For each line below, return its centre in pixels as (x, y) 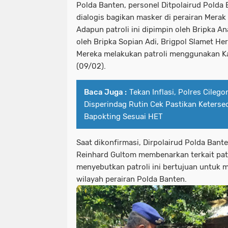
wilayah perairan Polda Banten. (133, 179)
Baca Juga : (105, 92)
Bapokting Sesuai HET (123, 117)
